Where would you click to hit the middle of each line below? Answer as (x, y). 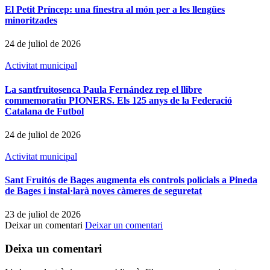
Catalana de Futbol (44, 111)
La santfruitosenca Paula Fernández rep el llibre (103, 89)
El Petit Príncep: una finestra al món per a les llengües (115, 9)
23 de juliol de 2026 (43, 215)
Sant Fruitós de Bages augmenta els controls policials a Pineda (131, 180)
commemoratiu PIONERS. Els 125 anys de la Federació (118, 100)
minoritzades (31, 20)
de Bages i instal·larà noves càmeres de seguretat (103, 191)
